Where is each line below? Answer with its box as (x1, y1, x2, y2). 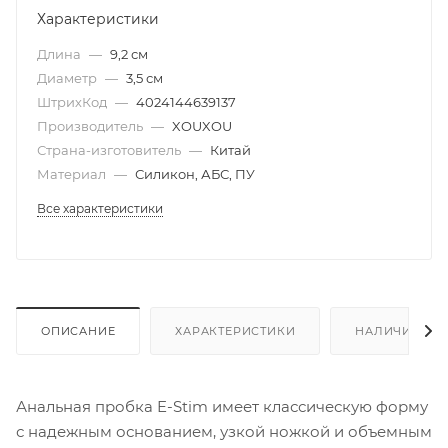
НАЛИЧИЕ (355, 324, 420, 339)
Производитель (37, 118, 146, 135)
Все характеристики (37, 201, 163, 217)
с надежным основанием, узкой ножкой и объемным (16, 422, 432, 442)
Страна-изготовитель (37, 142, 184, 159)
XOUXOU (172, 118, 232, 135)
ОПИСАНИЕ (41, 324, 116, 339)
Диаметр (37, 70, 100, 87)
